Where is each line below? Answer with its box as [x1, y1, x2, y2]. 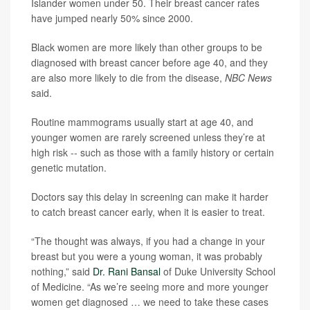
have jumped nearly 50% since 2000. [31, 11, 193, 25]
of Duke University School [161, 264, 275, 278]
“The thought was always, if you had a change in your [31, 234, 265, 248]
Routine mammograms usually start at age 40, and [31, 115, 253, 129]
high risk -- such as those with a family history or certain [31, 145, 274, 159]
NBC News [225, 71, 272, 84]
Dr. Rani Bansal [93, 264, 161, 278]
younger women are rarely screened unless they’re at [31, 130, 265, 144]
